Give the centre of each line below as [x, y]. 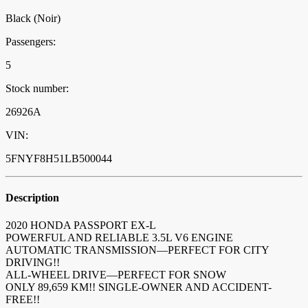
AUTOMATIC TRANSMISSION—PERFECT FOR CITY [137, 250]
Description [32, 198]
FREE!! [23, 299]
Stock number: [37, 89]
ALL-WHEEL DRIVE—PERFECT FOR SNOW [116, 274]
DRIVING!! [33, 262]
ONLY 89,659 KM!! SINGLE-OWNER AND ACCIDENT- [139, 287]
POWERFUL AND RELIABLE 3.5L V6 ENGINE [119, 237]
